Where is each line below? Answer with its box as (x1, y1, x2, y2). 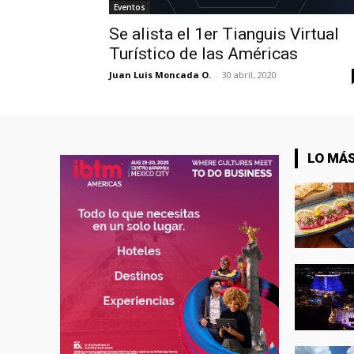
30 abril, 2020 (222, 69, 277, 81)
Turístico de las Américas (109, 44, 298, 64)
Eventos (114, 2, 145, 13)
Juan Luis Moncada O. (109, 69, 211, 81)
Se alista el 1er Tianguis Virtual (109, 24, 339, 44)
